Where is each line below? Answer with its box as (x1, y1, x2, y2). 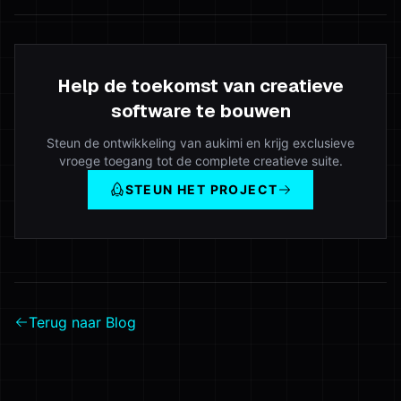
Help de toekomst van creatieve (57, 74, 344, 98)
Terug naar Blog (29, 313, 136, 331)
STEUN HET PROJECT (124, 182, 278, 197)
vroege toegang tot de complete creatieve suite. (58, 153, 343, 168)
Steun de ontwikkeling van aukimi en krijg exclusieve (47, 135, 354, 150)
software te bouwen (110, 99, 291, 123)
